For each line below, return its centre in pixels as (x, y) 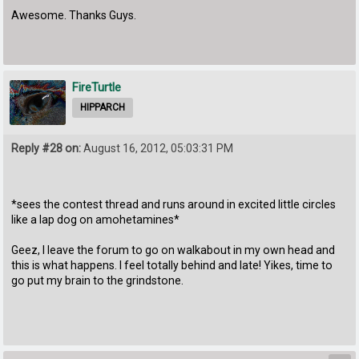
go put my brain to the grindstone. (98, 280)
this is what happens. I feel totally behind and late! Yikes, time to (172, 265)
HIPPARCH (103, 107)
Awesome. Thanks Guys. (74, 15)
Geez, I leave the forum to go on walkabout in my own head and (173, 250)
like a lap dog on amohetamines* (96, 219)
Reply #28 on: (46, 148)
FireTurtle (97, 87)
